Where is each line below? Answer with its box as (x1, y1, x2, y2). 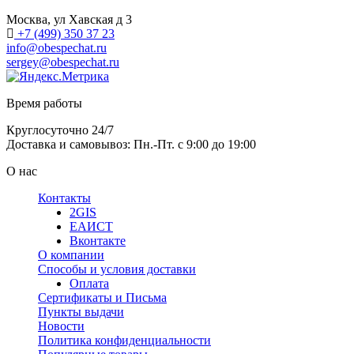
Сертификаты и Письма (38, 291, 167, 305)
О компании (38, 248, 104, 262)
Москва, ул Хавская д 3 (6, 13, 132, 27)
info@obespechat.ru (6, 41, 107, 55)
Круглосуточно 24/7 (6, 123, 114, 137)
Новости (38, 319, 85, 333)
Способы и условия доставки (38, 262, 196, 277)
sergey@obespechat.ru (6, 55, 119, 70)
